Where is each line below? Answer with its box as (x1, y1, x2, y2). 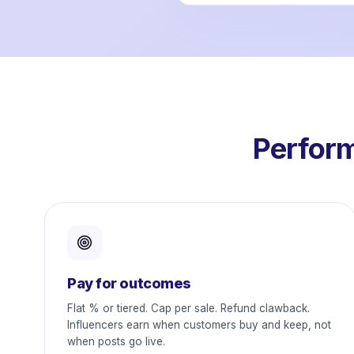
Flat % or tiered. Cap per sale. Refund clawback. (67, 302, 310, 314)
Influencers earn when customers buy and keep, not (67, 318, 331, 331)
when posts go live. (67, 335, 165, 348)
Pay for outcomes (67, 275, 191, 292)
